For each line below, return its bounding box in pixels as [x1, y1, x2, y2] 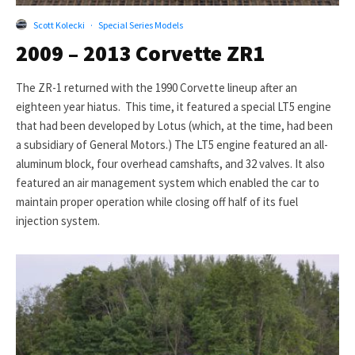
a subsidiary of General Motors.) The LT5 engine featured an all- [16, 136, 328, 152]
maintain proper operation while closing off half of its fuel [16, 193, 298, 209]
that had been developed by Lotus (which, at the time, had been [16, 117, 333, 133]
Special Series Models [98, 18, 183, 31]
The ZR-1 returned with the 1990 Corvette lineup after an [16, 79, 297, 95]
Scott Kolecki [33, 18, 85, 31]
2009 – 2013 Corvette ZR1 [16, 38, 265, 67]
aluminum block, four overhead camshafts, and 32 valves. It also [16, 155, 325, 171]
